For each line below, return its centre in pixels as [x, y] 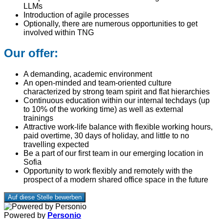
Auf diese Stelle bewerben [45, 197]
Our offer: [31, 53]
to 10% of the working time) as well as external [103, 109]
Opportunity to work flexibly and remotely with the [108, 171]
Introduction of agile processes [76, 15]
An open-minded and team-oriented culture [98, 83]
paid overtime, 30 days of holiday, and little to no [106, 136]
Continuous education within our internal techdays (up [117, 101]
